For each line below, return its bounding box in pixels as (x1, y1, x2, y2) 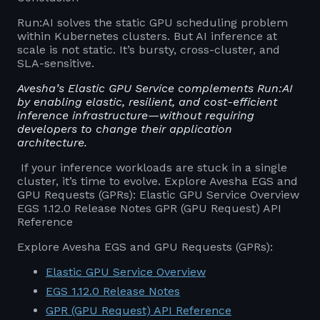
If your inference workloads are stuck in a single (17, 160, 287, 174)
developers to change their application (17, 121, 232, 136)
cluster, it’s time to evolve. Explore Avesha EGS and (17, 174, 298, 188)
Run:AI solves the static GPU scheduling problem (17, 15, 288, 29)
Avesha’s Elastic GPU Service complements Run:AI (17, 81, 293, 95)
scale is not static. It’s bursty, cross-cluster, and (17, 42, 280, 56)
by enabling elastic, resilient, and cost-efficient (17, 94, 277, 109)
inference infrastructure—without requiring (17, 108, 254, 122)
